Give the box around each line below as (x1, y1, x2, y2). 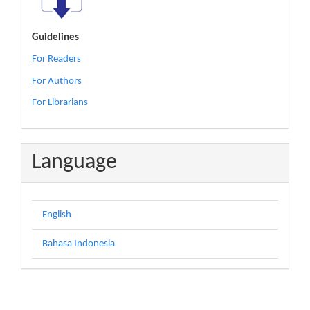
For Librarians (32, 98, 88, 108)
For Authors (32, 75, 82, 86)
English (42, 210, 71, 220)
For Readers (32, 54, 81, 64)
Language (32, 151, 117, 174)
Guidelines (32, 32, 79, 43)
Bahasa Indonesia (42, 239, 115, 249)
